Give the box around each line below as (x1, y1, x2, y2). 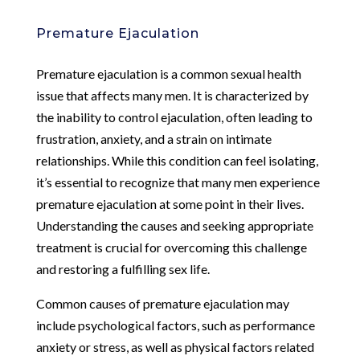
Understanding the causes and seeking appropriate (35, 217, 313, 233)
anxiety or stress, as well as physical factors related (35, 338, 314, 354)
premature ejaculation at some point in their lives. (35, 195, 304, 211)
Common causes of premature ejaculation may (35, 295, 289, 311)
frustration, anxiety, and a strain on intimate (35, 130, 272, 146)
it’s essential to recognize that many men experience (35, 174, 320, 190)
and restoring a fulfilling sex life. (35, 260, 210, 276)
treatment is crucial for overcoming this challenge (35, 239, 307, 255)
